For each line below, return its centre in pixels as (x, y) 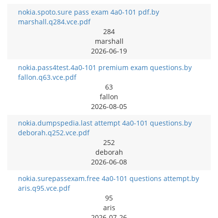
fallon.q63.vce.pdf (47, 77)
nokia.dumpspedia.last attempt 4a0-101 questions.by (105, 123)
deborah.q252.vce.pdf (54, 132)
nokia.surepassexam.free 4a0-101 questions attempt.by (109, 178)
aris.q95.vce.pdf (44, 188)
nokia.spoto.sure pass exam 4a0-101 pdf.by (89, 12)
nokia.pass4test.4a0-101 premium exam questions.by (105, 67)
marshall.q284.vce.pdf (54, 21)
